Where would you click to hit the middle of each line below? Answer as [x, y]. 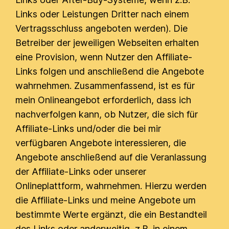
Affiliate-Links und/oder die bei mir [88, 129]
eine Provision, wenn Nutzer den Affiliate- [104, 57]
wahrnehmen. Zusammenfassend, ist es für [105, 86]
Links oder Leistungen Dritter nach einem [102, 14]
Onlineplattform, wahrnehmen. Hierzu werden [111, 186]
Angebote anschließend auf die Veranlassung [111, 157]
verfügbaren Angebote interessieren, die [101, 143]
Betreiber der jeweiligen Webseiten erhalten [107, 43]
